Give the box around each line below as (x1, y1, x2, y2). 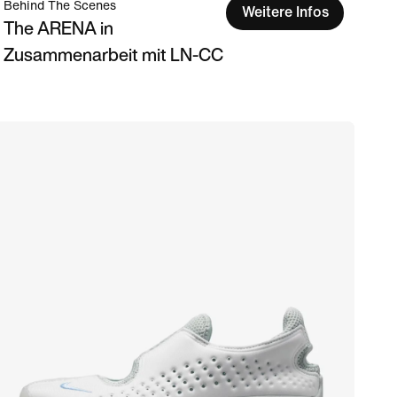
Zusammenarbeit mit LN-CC (4, 42, 223, 67)
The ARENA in (4, 15, 113, 41)
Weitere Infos (241, 4, 329, 20)
